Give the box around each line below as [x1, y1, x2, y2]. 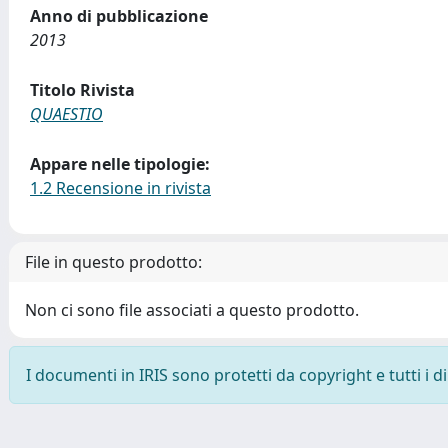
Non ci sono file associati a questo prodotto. [25, 299, 359, 321]
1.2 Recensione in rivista [30, 177, 211, 199]
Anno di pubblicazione [30, 5, 208, 27]
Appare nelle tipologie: [30, 153, 210, 175]
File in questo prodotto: [25, 251, 202, 273]
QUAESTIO [30, 103, 103, 125]
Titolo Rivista [30, 79, 135, 101]
